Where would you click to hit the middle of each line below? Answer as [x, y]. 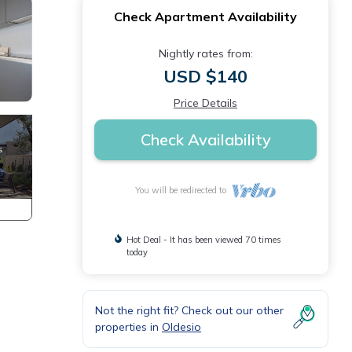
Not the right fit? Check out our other [189, 310]
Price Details [205, 103]
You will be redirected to [183, 190]
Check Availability [205, 139]
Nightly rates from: [205, 53]
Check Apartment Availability [205, 16]
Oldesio [181, 327]
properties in [128, 327]
